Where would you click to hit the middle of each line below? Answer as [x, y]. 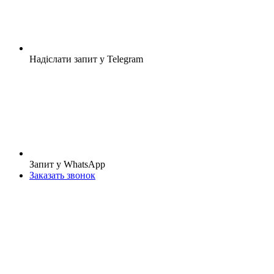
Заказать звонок [62, 175]
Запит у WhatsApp [67, 164]
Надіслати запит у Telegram [86, 59]
